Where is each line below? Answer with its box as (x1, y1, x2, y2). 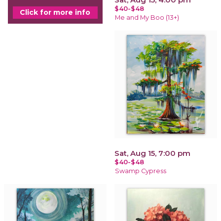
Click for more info (20, 7, 91, 17)
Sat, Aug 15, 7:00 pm (114, 148, 190, 158)
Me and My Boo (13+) (115, 13, 179, 21)
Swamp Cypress (115, 167, 166, 175)
